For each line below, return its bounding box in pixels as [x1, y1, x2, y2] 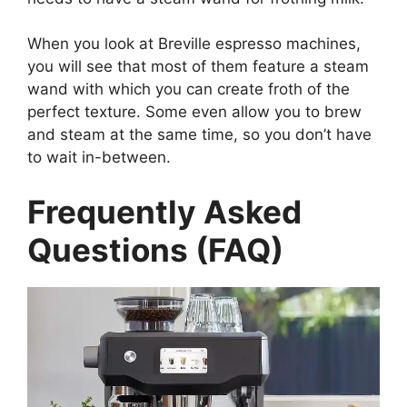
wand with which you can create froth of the [27, 80, 350, 99]
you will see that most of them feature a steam [27, 57, 369, 76]
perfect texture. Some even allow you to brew [27, 103, 362, 122]
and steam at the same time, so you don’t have [27, 125, 372, 144]
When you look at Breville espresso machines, [27, 35, 361, 54]
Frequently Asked [27, 192, 302, 231]
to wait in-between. [27, 148, 171, 167]
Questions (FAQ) [27, 230, 283, 269]
